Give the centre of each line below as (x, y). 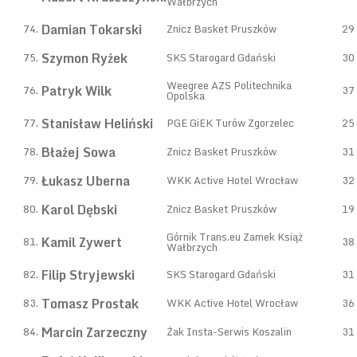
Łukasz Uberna (86, 181)
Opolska (186, 96)
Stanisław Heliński (97, 124)
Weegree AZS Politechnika (229, 85)
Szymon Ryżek (84, 58)
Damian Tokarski (92, 29)
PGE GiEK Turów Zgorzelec (230, 123)
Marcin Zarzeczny (94, 332)
